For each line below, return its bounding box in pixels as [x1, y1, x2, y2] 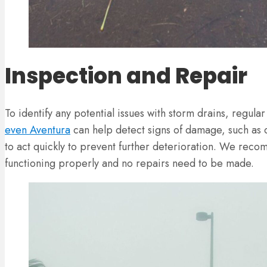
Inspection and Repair [5, 61, 252, 92]
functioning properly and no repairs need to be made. [5, 156, 257, 172]
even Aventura [5, 122, 70, 138]
